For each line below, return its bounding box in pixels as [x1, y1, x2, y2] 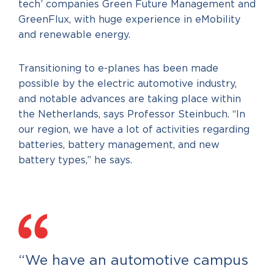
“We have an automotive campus [18, 254, 248, 268]
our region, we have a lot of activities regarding [18, 125, 250, 135]
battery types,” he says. [18, 155, 132, 165]
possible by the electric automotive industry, [18, 79, 237, 89]
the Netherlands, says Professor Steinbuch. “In [18, 109, 245, 119]
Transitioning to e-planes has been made [18, 64, 218, 73]
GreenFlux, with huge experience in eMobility [18, 15, 240, 24]
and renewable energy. [18, 30, 130, 40]
